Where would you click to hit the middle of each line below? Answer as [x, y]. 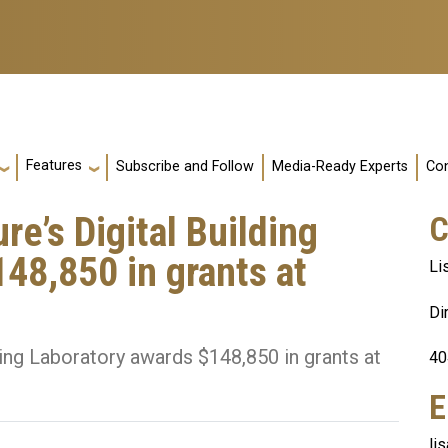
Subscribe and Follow [185, 167]
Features [54, 166]
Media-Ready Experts [340, 167]
